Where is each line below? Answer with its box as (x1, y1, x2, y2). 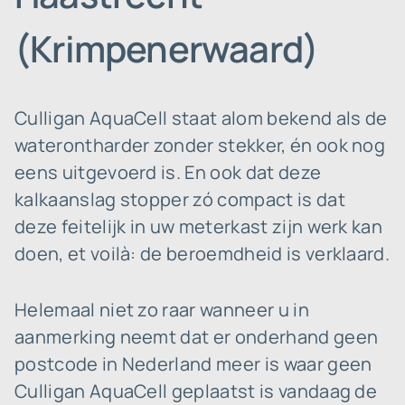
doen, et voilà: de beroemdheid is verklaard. (14, 241, 391, 266)
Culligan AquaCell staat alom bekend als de (14, 106, 388, 130)
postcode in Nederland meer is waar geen (14, 352, 372, 376)
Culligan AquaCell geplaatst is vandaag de (14, 379, 378, 403)
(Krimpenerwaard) (14, 24, 319, 73)
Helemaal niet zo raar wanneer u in (14, 297, 309, 322)
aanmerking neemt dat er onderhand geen (14, 325, 379, 349)
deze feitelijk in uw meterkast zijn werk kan (14, 214, 383, 239)
